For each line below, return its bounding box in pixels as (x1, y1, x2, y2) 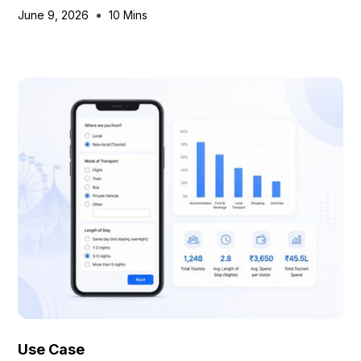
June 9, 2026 (18, 8, 89, 22)
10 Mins (109, 8, 148, 22)
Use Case (18, 341, 85, 358)
